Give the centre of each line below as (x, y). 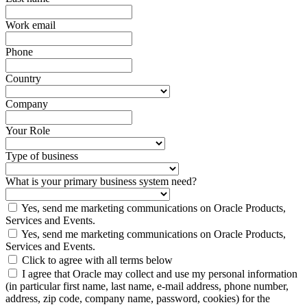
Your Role (28, 131)
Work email (30, 25)
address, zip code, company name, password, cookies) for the (138, 299)
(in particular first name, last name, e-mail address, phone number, (147, 286)
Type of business (42, 156)
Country (23, 79)
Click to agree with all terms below (97, 260)
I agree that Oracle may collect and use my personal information (160, 274)
